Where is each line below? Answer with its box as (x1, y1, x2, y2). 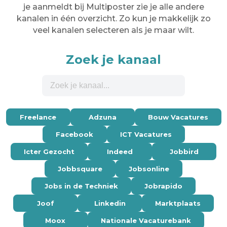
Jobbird (170, 147, 199, 156)
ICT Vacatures (120, 130, 172, 138)
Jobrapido (144, 181, 182, 190)
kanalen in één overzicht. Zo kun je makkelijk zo (16, 13, 211, 23)
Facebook (56, 130, 93, 138)
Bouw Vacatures (147, 112, 208, 121)
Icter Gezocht (24, 147, 74, 156)
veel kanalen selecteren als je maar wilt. (33, 25, 194, 35)
